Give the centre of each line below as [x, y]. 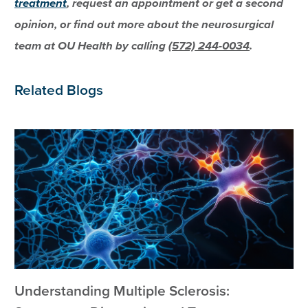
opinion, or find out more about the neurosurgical [144, 24]
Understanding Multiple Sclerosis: [122, 291]
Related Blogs [59, 90]
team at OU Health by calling [92, 46]
